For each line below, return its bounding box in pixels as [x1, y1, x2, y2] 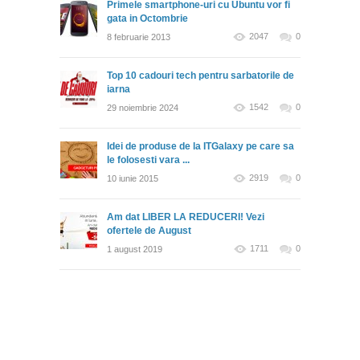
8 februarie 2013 [107, 32, 170, 43]
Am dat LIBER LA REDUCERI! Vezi [107, 211, 264, 223]
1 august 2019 [107, 244, 162, 255]
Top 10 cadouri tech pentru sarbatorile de [107, 70, 294, 82]
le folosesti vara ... [107, 154, 190, 166]
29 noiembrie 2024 [107, 103, 178, 113]
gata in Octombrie [107, 13, 188, 25]
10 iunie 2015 [107, 174, 158, 184]
